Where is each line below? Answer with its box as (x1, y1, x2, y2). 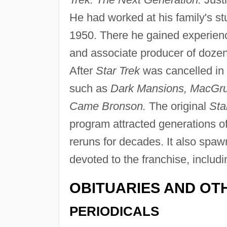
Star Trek (95, 64, 140, 77)
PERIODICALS (69, 204, 159, 219)
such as (69, 82, 110, 95)
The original (145, 99, 209, 112)
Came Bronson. (69, 99, 146, 112)
